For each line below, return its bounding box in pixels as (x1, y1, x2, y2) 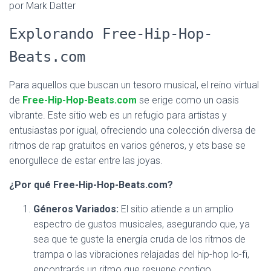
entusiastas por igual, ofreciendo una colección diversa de (9, 125, 256, 136)
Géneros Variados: (33, 203, 119, 215)
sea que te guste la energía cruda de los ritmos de (33, 233, 246, 245)
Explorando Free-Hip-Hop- (9, 25, 212, 42)
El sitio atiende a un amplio (119, 203, 233, 215)
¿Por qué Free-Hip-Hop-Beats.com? (9, 179, 173, 191)
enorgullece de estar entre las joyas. (9, 155, 163, 166)
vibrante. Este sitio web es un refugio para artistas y (9, 109, 227, 121)
